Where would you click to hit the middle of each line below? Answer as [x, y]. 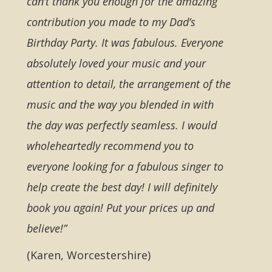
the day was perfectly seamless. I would [122, 125]
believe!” [47, 229]
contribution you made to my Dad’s [111, 22]
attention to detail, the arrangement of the [129, 84]
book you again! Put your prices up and [121, 208]
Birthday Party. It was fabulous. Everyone [125, 43]
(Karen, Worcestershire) [89, 255]
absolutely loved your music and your [116, 63]
